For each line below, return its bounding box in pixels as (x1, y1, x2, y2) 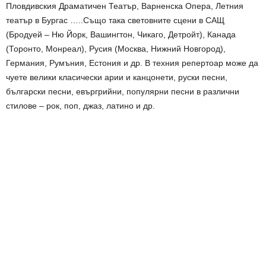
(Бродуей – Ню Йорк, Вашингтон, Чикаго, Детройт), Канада (6, 29, 236, 39)
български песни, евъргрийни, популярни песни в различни (6, 86, 239, 96)
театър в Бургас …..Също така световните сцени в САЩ (6, 15, 224, 25)
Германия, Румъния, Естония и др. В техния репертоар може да (6, 58, 258, 68)
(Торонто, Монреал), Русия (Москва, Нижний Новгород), (6, 43, 226, 53)
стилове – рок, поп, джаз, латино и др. (6, 100, 155, 110)
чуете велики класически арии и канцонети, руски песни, (6, 72, 227, 82)
